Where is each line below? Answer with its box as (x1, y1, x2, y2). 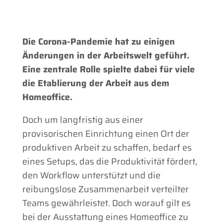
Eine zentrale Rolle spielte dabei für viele (22, 62, 195, 76)
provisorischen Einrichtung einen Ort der (22, 126, 189, 141)
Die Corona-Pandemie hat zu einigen (22, 34, 175, 49)
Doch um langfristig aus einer (22, 112, 143, 127)
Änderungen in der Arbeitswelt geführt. (22, 48, 189, 62)
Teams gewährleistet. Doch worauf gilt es (22, 196, 191, 210)
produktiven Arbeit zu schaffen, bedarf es (22, 140, 192, 155)
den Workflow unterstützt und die (22, 168, 161, 182)
